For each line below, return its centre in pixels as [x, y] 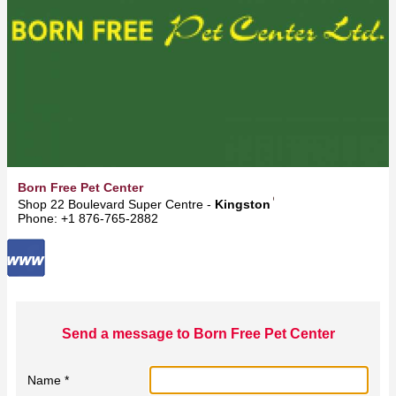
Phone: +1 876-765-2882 [88, 218]
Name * [48, 380]
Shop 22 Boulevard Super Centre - [116, 204]
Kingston [243, 204]
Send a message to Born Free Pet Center [198, 334]
